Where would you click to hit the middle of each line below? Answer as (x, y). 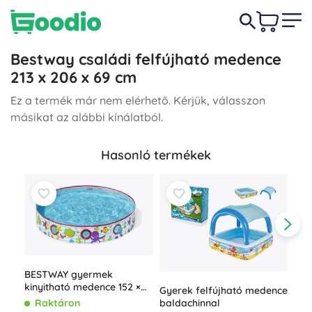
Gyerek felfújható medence (223, 290)
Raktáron (57, 303)
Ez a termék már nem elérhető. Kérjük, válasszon (138, 100)
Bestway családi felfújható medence (146, 59)
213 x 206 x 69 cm (73, 77)
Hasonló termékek (156, 155)
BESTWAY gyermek (69, 274)
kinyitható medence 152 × (83, 287)
